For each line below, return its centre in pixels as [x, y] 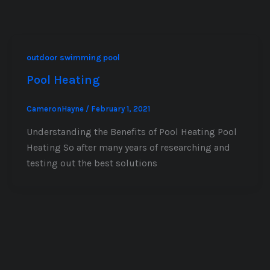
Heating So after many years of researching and [128, 147]
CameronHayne [56, 109]
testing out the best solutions [92, 163]
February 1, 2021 [120, 109]
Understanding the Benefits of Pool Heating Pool [131, 132]
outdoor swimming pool [73, 57]
